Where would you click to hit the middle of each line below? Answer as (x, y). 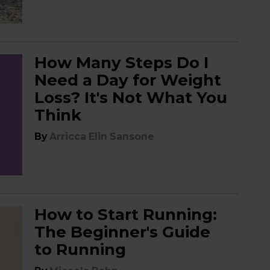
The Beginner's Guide (123, 232)
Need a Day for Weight (128, 80)
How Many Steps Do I (122, 63)
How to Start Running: (126, 215)
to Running (80, 250)
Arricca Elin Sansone (102, 137)
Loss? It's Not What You (131, 98)
